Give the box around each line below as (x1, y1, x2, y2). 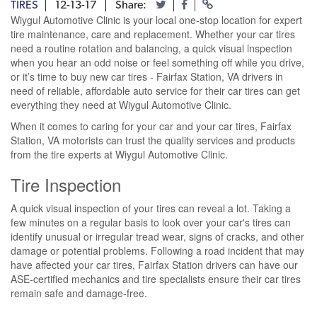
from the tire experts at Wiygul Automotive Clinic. (11, 147, 228, 162)
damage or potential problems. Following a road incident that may (11, 243, 304, 258)
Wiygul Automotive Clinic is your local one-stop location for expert (11, 13, 302, 28)
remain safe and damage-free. (11, 286, 147, 301)
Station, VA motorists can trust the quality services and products (11, 133, 295, 148)
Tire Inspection (11, 172, 121, 197)
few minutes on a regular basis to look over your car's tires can (11, 215, 291, 230)
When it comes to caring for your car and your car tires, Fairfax (11, 119, 292, 134)
